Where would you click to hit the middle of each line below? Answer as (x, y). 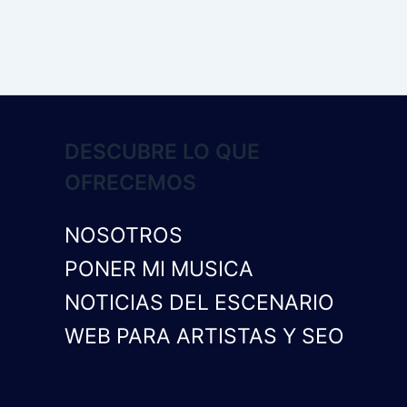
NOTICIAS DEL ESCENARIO (199, 303)
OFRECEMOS (130, 183)
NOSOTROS (123, 235)
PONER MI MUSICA (159, 269)
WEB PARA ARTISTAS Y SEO (204, 336)
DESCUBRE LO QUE (162, 152)
